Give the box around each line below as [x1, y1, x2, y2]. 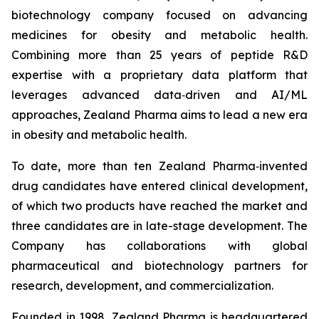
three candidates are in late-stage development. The [11, 219, 308, 233]
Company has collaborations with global [11, 239, 308, 253]
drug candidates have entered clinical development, [11, 179, 308, 193]
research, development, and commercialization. [11, 278, 273, 293]
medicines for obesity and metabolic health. [11, 28, 308, 42]
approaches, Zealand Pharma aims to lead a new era [11, 108, 308, 122]
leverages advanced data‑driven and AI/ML [11, 88, 308, 102]
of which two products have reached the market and [11, 199, 308, 213]
